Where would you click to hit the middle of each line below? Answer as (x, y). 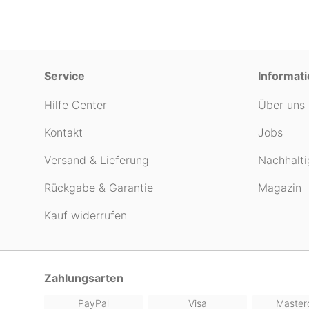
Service (64, 76)
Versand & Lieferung (97, 160)
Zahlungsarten (84, 278)
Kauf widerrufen (86, 215)
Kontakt (63, 132)
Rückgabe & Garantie (99, 188)
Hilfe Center (76, 105)
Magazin (280, 188)
